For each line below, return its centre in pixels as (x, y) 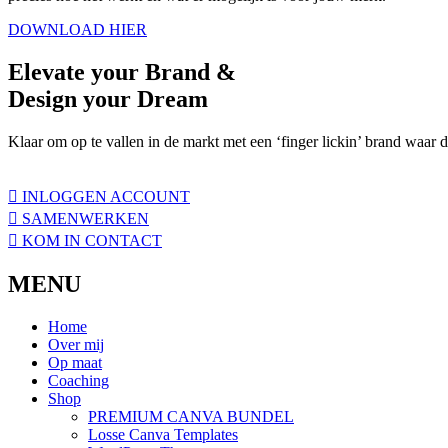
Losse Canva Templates (163, 434)
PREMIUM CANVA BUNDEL (191, 416)
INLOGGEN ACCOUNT (106, 196)
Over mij (76, 344)
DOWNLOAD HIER (77, 30)
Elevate (46, 71)
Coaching (78, 380)
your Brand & (160, 71)
